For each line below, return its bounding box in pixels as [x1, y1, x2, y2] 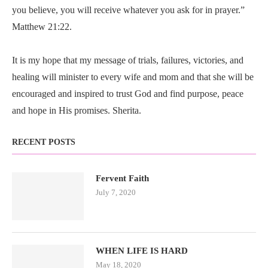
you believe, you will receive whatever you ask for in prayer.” [12, 5, 245, 15]
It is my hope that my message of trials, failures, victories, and [12, 55, 243, 65]
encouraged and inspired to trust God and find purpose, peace [12, 89, 243, 99]
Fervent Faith [96, 173, 149, 183]
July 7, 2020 [96, 188, 136, 197]
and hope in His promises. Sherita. [12, 105, 141, 115]
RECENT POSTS [12, 138, 75, 147]
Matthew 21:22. [12, 22, 72, 32]
